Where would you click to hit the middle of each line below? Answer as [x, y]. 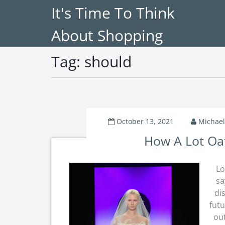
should [108, 62]
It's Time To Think [113, 13]
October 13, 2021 [145, 121]
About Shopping [107, 35]
